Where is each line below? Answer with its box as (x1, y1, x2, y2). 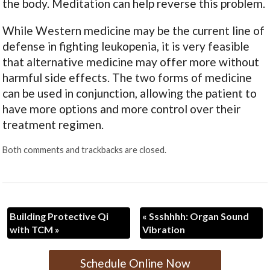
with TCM (10, 223, 55, 235)
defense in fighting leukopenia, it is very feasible (2, 39, 250, 54)
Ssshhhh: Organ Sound (146, 210, 249, 222)
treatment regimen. (2, 118, 104, 132)
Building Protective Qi (10, 210, 109, 222)
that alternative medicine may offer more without (2, 55, 260, 69)
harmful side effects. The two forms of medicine (2, 71, 253, 85)
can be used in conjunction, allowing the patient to (2, 86, 257, 101)
